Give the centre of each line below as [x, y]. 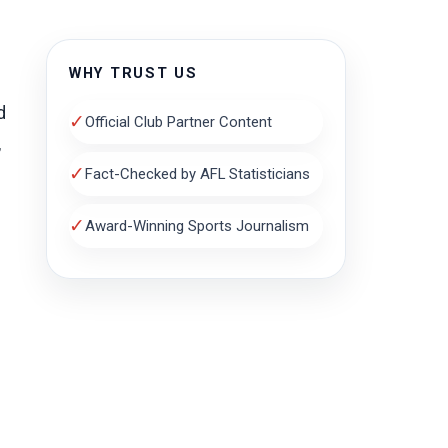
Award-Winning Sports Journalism [197, 225]
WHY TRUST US [133, 73]
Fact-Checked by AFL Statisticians [197, 173]
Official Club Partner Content [178, 121]
